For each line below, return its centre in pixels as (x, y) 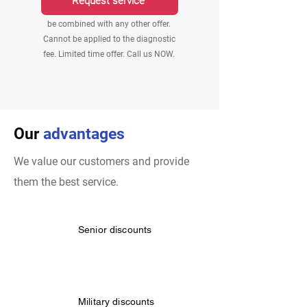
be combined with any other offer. (109, 24)
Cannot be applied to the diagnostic (109, 39)
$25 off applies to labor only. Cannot (109, 9)
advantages (84, 134)
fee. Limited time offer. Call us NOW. (109, 54)
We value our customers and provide (101, 161)
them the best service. (66, 182)
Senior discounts (115, 230)
